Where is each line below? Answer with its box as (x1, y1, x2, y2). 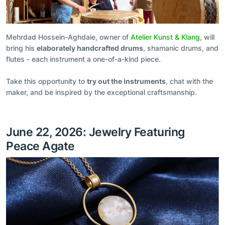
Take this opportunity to (6, 77, 87, 86)
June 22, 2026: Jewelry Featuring (6, 125, 185, 140)
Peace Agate (6, 139, 75, 154)
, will (200, 33, 214, 42)
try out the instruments (87, 77, 166, 86)
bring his (6, 44, 37, 53)
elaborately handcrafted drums (37, 44, 143, 53)
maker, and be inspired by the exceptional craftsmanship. (6, 88, 197, 97)
